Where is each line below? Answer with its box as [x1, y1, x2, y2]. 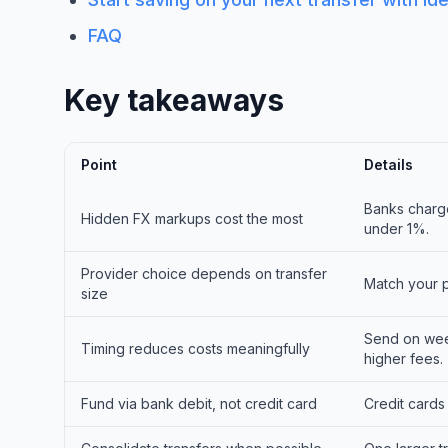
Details [364, 155, 413, 173]
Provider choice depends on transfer [81, 264, 327, 282]
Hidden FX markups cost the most [81, 209, 303, 227]
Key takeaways [64, 81, 284, 118]
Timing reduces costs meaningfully [81, 339, 310, 357]
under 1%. [364, 219, 429, 237]
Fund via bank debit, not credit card [81, 394, 317, 412]
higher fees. [364, 349, 443, 367]
